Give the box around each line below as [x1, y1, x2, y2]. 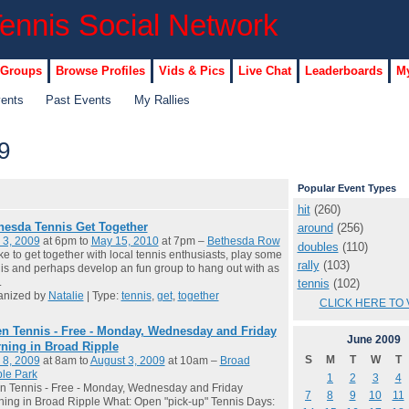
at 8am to [39, 354, 90, 368]
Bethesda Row [206, 235, 280, 248]
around [297, 221, 333, 236]
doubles [297, 239, 339, 254]
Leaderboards [304, 63, 383, 78]
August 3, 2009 [89, 354, 165, 368]
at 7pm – [158, 235, 207, 248]
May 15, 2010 [90, 235, 159, 248]
